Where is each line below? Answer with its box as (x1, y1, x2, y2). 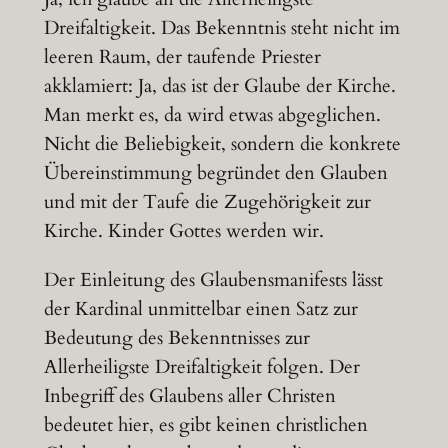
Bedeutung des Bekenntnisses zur (43, 324, 310, 351)
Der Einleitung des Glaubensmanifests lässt (43, 266, 383, 293)
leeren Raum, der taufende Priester (43, 44, 321, 71)
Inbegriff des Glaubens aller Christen (43, 382, 336, 409)
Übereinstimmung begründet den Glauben (43, 160, 388, 187)
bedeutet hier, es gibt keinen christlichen (43, 411, 368, 438)
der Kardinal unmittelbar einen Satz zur (43, 295, 358, 322)
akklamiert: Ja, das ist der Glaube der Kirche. (43, 73, 396, 100)
